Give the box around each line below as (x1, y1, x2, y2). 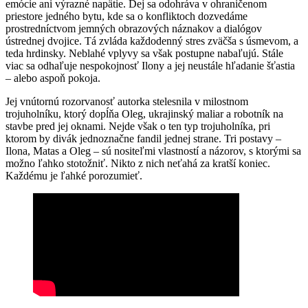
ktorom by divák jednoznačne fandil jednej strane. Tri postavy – (5, 133, 281, 144)
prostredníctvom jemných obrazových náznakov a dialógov (5, 23, 262, 34)
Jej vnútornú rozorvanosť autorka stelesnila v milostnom (5, 96, 248, 107)
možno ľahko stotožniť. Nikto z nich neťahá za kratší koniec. (5, 157, 270, 169)
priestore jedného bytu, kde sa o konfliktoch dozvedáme (5, 10, 247, 22)
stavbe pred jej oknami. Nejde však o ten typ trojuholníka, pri (5, 120, 270, 132)
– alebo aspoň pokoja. (5, 72, 100, 84)
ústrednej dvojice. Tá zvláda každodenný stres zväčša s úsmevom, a (5, 35, 298, 47)
